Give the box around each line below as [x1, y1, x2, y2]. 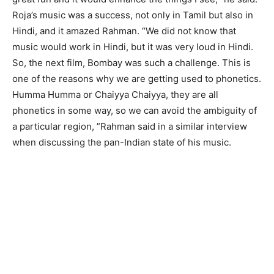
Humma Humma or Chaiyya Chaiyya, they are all [12, 89, 218, 100]
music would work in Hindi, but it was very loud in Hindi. [12, 41, 253, 53]
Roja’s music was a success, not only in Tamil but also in [12, 9, 253, 21]
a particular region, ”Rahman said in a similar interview [12, 120, 247, 132]
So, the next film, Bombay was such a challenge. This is [12, 57, 251, 68]
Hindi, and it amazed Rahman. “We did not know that [12, 25, 236, 37]
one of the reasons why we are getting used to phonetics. [12, 73, 261, 84]
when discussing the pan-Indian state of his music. [12, 136, 231, 148]
